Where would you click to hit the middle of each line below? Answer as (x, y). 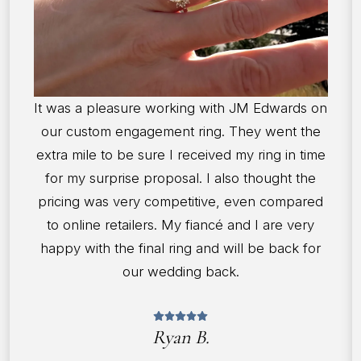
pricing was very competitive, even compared (180, 202)
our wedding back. (180, 272)
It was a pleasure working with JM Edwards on (180, 108)
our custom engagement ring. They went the (180, 132)
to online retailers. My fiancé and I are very (180, 225)
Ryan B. (180, 338)
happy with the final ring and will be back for (180, 249)
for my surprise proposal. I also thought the (180, 178)
